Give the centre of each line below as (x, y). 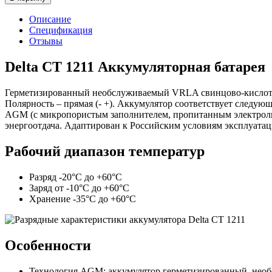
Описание (50, 19)
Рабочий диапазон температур (105, 151)
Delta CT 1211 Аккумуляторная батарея (135, 67)
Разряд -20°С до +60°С (76, 177)
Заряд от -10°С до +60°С (79, 188)
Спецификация (61, 30)
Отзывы (46, 41)
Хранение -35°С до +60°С (83, 199)
